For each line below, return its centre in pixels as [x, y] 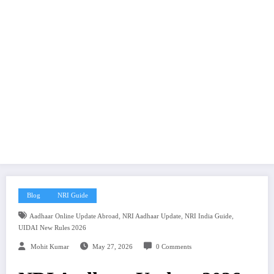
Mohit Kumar [50, 247]
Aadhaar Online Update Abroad [74, 216]
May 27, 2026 [112, 247]
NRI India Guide [208, 216]
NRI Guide [73, 195]
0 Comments [173, 247]
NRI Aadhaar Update [151, 216]
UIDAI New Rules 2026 [52, 228]
